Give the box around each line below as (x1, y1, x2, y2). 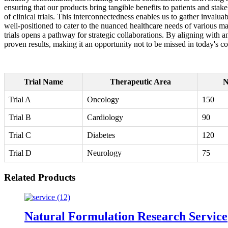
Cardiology (87, 113, 123, 122)
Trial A (9, 95, 31, 104)
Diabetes (87, 131, 115, 140)
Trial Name (24, 77, 63, 87)
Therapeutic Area (109, 77, 171, 87)
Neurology (87, 149, 122, 158)
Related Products (4, 172, 75, 183)
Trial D (9, 149, 32, 158)
